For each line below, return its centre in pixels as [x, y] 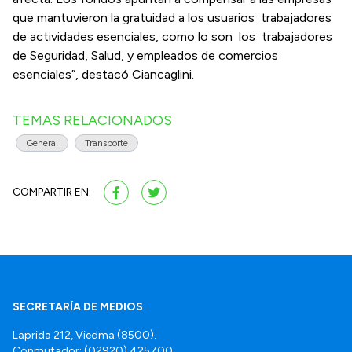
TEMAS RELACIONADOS [92, 120]
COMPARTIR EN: [52, 192]
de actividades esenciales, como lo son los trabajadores [172, 36]
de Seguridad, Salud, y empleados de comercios [145, 55]
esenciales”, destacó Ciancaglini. [103, 74]
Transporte [106, 143]
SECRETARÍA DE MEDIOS [78, 306]
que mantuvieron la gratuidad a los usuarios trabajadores [172, 17]
